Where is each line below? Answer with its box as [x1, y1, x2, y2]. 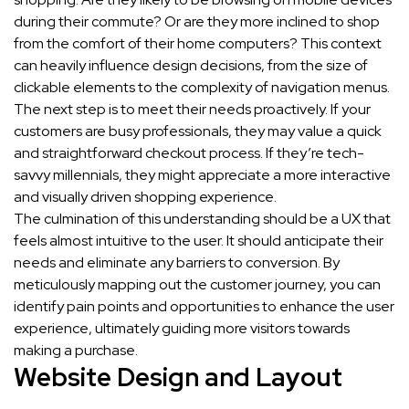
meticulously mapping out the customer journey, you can [14, 275, 381, 295]
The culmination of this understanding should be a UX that [14, 209, 391, 229]
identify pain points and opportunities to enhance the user [14, 297, 394, 317]
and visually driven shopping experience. [14, 187, 277, 207]
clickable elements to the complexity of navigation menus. [14, 78, 390, 98]
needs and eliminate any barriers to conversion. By [14, 253, 340, 273]
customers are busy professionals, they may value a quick [14, 121, 382, 142]
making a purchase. [14, 341, 138, 361]
